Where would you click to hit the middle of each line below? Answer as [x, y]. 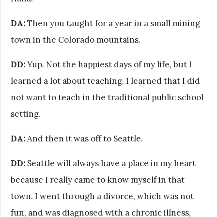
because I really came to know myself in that [98, 179]
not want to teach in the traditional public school [107, 97]
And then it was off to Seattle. [84, 138]
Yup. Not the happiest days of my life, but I [109, 64]
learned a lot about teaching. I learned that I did [106, 81]
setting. [26, 114]
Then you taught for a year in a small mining [113, 23]
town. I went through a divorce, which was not [102, 196]
